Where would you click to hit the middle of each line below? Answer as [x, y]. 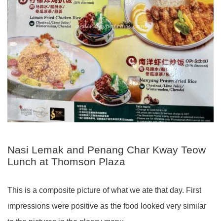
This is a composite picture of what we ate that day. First [104, 190]
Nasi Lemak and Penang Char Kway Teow [107, 149]
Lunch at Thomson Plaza [66, 161]
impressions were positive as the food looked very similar [107, 206]
